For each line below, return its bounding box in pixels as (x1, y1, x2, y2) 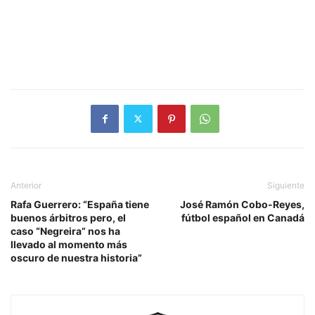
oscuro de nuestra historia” (11, 251, 142, 264)
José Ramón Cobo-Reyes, (180, 198, 304, 210)
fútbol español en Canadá (181, 211, 304, 224)
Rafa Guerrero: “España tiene (11, 198, 149, 210)
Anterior (11, 179, 41, 191)
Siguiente (267, 179, 304, 191)
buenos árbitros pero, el (11, 211, 126, 224)
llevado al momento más (11, 238, 127, 250)
